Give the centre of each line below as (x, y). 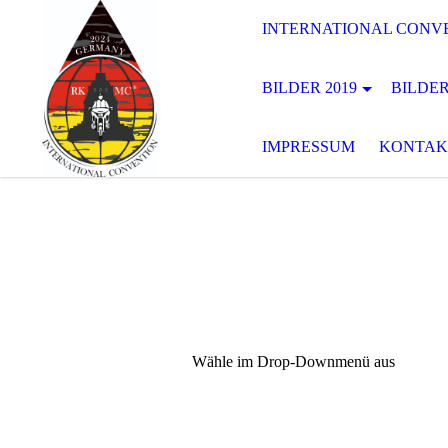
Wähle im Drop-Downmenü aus (293, 361)
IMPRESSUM (308, 146)
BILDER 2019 (309, 87)
